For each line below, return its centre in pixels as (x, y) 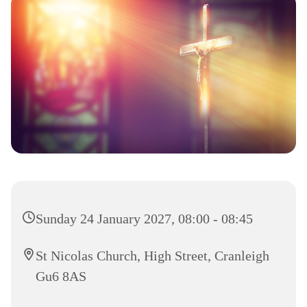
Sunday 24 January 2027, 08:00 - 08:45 (144, 219)
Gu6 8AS (61, 277)
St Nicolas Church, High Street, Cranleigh (152, 256)
